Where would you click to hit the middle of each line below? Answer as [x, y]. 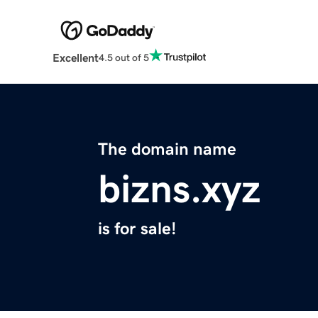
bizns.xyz [179, 189]
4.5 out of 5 [124, 57]
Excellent [75, 58]
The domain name [167, 149]
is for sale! [137, 229]
